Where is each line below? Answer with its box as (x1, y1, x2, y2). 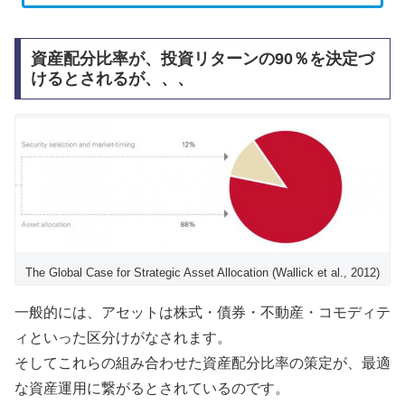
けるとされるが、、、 (30, 70, 193, 89)
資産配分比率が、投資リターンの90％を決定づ (30, 50, 374, 69)
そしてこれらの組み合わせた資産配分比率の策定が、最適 (14, 355, 391, 372)
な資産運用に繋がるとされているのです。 (14, 381, 289, 397)
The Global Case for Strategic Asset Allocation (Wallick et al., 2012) (25, 266, 380, 280)
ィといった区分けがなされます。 (14, 330, 231, 346)
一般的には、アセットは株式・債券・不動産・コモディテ (14, 305, 391, 321)
